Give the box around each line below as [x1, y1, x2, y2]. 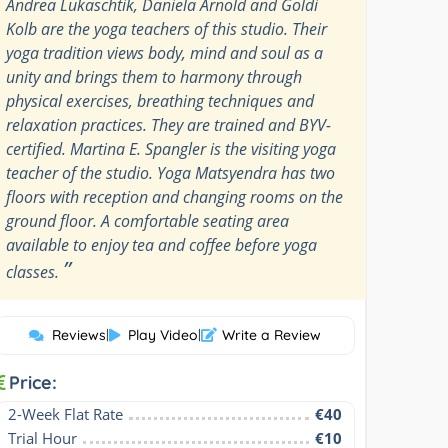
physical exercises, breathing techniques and [6, 89, 315, 112]
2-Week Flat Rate [8, 403, 124, 424]
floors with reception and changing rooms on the [6, 185, 344, 208]
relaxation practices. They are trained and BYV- [6, 113, 332, 136]
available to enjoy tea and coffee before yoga [6, 233, 318, 256]
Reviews [51, 325, 106, 344]
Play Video [127, 325, 198, 344]
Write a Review [221, 325, 321, 344]
